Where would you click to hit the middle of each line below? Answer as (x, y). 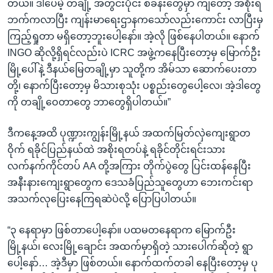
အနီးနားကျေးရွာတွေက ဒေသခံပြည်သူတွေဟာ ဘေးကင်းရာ (130, 182)
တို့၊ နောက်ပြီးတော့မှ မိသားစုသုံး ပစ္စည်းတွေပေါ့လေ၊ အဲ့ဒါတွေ (134, 85)
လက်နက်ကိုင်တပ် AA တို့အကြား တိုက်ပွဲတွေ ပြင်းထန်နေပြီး (129, 166)
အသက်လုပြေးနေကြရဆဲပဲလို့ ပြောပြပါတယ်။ (102, 199)
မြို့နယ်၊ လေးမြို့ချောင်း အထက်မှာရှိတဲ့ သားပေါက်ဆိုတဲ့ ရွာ (130, 246)
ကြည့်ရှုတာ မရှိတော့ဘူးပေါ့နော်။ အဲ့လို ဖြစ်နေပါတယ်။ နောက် (133, 36)
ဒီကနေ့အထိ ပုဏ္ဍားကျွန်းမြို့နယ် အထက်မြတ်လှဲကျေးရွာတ (129, 133)
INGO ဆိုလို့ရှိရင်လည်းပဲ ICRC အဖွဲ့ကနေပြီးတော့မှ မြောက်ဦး (134, 52)
